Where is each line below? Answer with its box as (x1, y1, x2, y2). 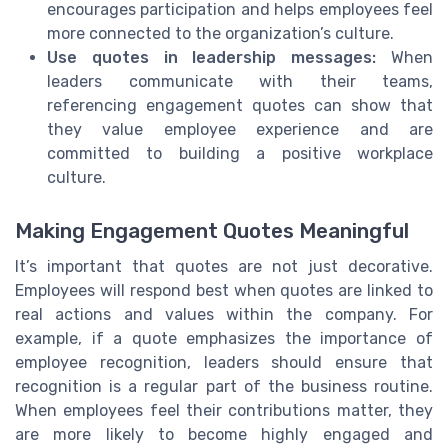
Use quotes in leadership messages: (47, 48, 377, 68)
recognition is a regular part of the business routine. (15, 377, 433, 397)
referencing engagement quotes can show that (47, 96, 433, 116)
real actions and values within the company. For (15, 305, 433, 325)
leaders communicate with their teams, (47, 72, 433, 92)
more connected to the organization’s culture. (47, 24, 394, 44)
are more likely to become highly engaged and (15, 425, 433, 445)
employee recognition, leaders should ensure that (15, 353, 433, 373)
